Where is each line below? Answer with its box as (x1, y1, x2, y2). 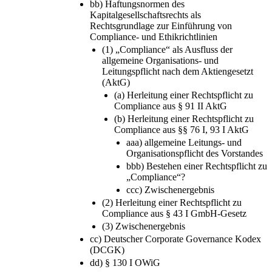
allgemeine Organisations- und (102, 55, 219, 66)
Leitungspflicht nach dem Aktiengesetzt (102, 66, 253, 76)
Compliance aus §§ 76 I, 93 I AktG (114, 124, 249, 135)
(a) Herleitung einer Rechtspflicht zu (114, 89, 253, 100)
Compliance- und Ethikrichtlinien (90, 31, 217, 42)
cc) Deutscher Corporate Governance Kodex (90, 233, 261, 244)
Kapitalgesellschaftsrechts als (90, 9, 201, 20)
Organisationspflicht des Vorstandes (126, 148, 263, 158)
